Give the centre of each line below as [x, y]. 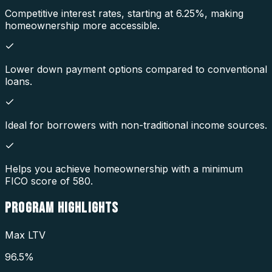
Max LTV [25, 235]
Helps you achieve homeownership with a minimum [124, 168]
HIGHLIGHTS [88, 208]
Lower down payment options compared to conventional [136, 69]
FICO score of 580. [49, 181]
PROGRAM [31, 208]
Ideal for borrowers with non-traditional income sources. [136, 125]
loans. [19, 81]
